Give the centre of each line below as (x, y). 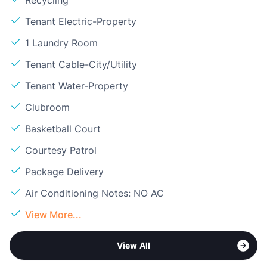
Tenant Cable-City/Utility (81, 64)
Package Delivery (64, 171)
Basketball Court (63, 128)
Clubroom (47, 107)
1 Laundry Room (61, 43)
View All (133, 245)
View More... (53, 214)
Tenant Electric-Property (81, 21)
